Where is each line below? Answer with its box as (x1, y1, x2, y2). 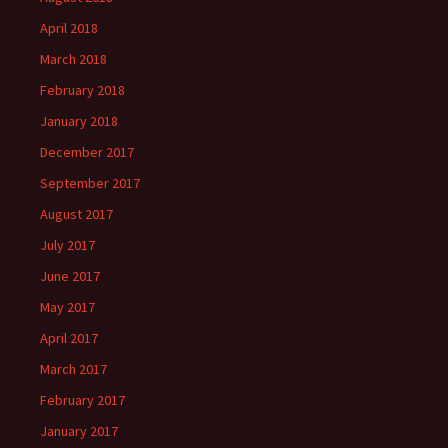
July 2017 (40, 236, 95, 255)
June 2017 (40, 267, 100, 286)
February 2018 (40, 81, 125, 100)
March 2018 (40, 50, 107, 69)
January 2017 (40, 422, 118, 441)
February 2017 (40, 391, 125, 410)
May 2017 (40, 298, 95, 317)
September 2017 (40, 174, 140, 193)
